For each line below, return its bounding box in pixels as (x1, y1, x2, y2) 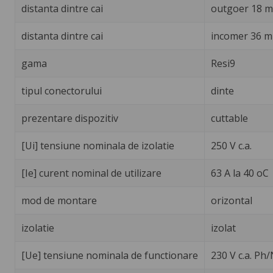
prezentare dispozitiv (21, 111, 118, 125)
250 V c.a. (210, 138, 252, 152)
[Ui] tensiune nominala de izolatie (21, 138, 174, 152)
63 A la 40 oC (210, 166, 269, 180)
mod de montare (21, 193, 97, 207)
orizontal (210, 193, 252, 207)
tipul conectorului (21, 83, 102, 97)
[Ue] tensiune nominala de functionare (21, 248, 198, 262)
